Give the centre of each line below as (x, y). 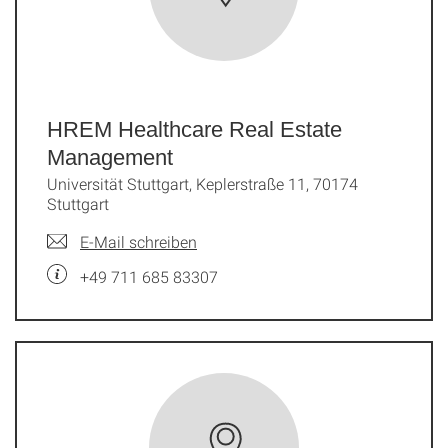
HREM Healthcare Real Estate (194, 129)
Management (110, 157)
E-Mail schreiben (138, 241)
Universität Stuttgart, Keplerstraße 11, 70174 (202, 183)
